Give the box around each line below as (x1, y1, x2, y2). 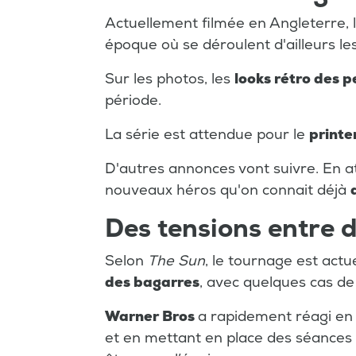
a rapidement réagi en (198, 308, 353, 327)
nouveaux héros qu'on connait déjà (105, 181, 350, 200)
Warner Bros (105, 308, 198, 327)
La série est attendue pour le (105, 126, 309, 145)
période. (105, 91, 161, 110)
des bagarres (105, 273, 199, 292)
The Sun (148, 252, 205, 271)
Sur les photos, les (105, 70, 234, 89)
